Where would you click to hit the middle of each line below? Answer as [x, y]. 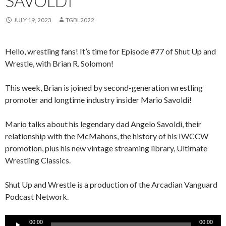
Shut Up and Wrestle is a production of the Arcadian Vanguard [111, 184]
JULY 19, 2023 [33, 20]
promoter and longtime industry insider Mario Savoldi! [98, 99]
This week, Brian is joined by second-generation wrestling [104, 87]
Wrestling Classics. [38, 160]
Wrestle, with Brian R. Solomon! [59, 63]
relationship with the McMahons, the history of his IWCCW [107, 136]
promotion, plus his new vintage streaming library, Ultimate [106, 148]
